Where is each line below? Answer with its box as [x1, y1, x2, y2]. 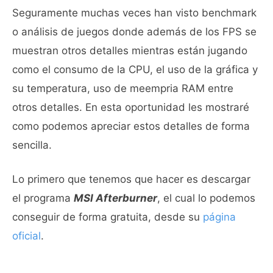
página [203, 211, 236, 223]
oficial [12, 230, 41, 242]
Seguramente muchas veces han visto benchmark [12, 6, 257, 19]
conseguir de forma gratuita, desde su [12, 211, 203, 223]
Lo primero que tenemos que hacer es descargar [12, 173, 250, 185]
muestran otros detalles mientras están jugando [12, 44, 247, 57]
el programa [12, 192, 74, 204]
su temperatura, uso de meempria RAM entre [12, 82, 233, 94]
